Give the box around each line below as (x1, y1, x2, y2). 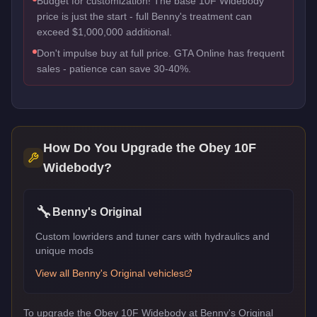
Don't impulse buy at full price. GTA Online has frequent (37, 47, 284, 59)
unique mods (35, 244, 93, 256)
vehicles (145, 267, 184, 279)
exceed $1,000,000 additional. (37, 25, 172, 38)
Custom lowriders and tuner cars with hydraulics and (35, 230, 270, 242)
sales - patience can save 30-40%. (37, 62, 191, 74)
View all (35, 267, 72, 279)
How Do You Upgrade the (43, 140, 199, 155)
